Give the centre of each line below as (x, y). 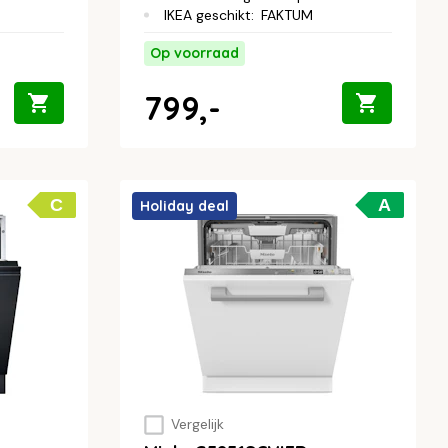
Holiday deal (184, 205)
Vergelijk (197, 424)
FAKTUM (287, 14)
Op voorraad (194, 52)
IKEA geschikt (207, 14)
